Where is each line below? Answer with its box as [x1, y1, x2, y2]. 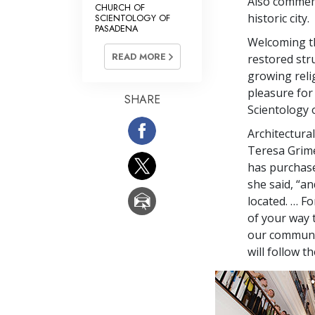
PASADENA [95, 21, 138, 35]
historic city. [247, 10, 309, 26]
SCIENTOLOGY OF [95, 11, 170, 25]
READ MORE [111, 50, 169, 64]
